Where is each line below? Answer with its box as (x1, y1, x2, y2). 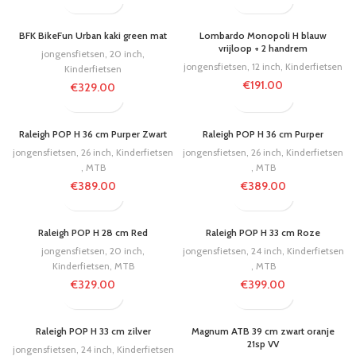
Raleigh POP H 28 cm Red (38, 226, 148, 238)
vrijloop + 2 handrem (219, 41, 308, 54)
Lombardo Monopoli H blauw (199, 29, 327, 41)
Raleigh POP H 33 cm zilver (35, 324, 151, 337)
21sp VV (247, 337, 279, 350)
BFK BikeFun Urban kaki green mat (19, 29, 167, 41)
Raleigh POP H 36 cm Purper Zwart (19, 127, 167, 140)
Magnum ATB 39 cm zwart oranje (192, 324, 335, 337)
